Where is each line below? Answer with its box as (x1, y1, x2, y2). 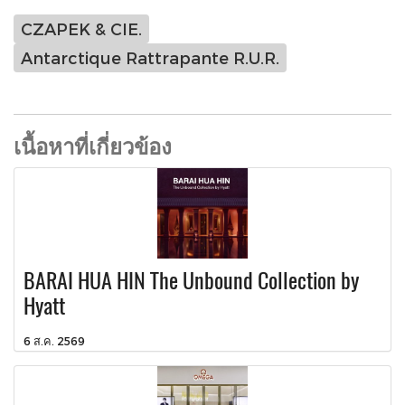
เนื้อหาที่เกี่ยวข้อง (14, 130, 172, 160)
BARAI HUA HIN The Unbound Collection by (24, 265, 359, 295)
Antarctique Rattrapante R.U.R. (21, 48, 279, 67)
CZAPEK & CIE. (21, 19, 142, 38)
